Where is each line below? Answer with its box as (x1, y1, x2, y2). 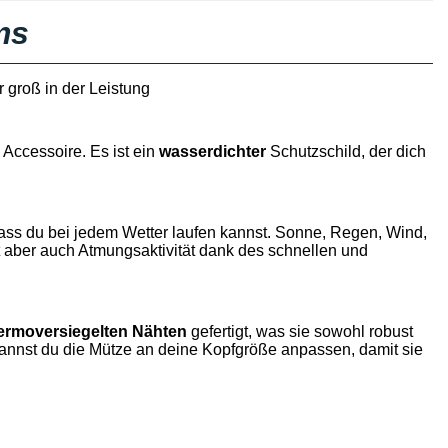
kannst (219, 224, 267, 241)
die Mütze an (62, 341, 158, 358)
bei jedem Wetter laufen (43, 224, 220, 241)
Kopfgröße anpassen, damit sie (197, 341, 423, 358)
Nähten (131, 323, 187, 340)
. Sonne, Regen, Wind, (266, 224, 427, 241)
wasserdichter (158, 143, 266, 160)
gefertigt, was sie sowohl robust (186, 323, 413, 340)
